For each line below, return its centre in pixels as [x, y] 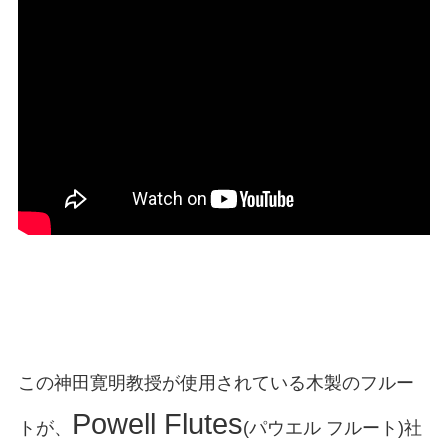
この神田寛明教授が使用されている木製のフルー [215, 382]
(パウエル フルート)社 [332, 427]
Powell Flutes [157, 423]
